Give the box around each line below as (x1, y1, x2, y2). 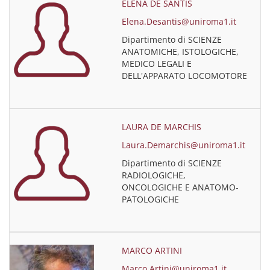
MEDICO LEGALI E (122, 58, 192, 69)
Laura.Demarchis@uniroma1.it (122, 139, 246, 151)
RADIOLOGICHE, (122, 169, 186, 181)
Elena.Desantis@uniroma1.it (122, 16, 237, 27)
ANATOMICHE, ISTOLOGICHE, (122, 46, 239, 57)
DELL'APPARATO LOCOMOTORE (122, 70, 248, 81)
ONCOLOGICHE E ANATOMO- (122, 181, 239, 193)
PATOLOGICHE (122, 193, 180, 205)
